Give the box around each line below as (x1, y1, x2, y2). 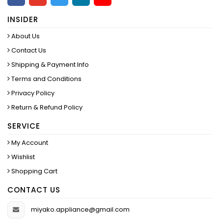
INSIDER (7, 14, 38, 25)
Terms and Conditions (10, 74, 82, 84)
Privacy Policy (10, 88, 55, 98)
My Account (10, 138, 48, 148)
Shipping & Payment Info (10, 60, 89, 70)
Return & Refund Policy (10, 103, 82, 112)
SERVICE (7, 121, 40, 132)
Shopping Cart (10, 166, 57, 176)
